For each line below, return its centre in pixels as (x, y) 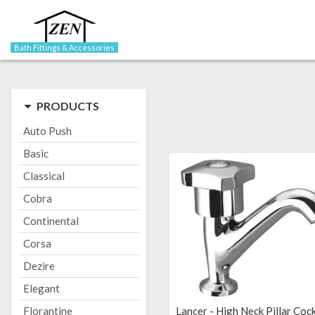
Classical (44, 176)
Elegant (41, 288)
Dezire (39, 266)
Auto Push (47, 131)
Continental (51, 221)
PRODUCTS (68, 106)
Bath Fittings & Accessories (64, 47)
